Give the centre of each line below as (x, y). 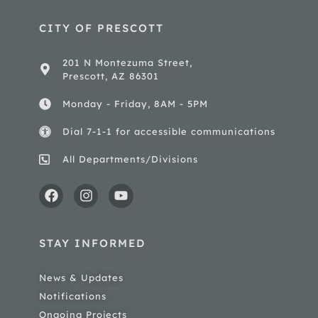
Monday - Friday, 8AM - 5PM (136, 103)
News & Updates (81, 277)
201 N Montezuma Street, (128, 62)
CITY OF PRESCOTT (102, 28)
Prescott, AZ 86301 (111, 76)
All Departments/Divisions (131, 159)
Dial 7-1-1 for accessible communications (169, 131)
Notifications (73, 296)
